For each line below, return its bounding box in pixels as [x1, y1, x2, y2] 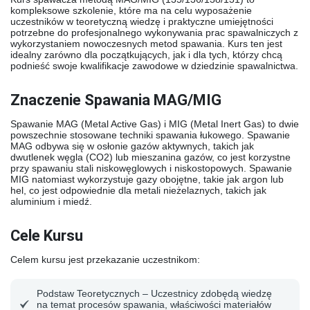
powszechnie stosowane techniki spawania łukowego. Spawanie [10, 129, 290, 140]
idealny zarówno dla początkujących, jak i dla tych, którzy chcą [10, 49, 282, 60]
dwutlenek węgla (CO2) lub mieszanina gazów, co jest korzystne [10, 152, 291, 163]
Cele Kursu [10, 227, 83, 244]
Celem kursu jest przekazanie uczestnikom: [10, 254, 200, 265]
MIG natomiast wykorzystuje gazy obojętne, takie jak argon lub [10, 174, 284, 185]
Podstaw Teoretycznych [37, 288, 140, 299]
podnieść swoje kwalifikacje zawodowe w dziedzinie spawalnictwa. [10, 60, 298, 71]
